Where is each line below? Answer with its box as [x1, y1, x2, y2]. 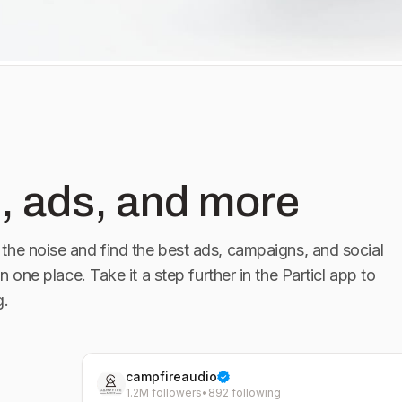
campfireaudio [125, 369, 217, 384]
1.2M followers [125, 386, 202, 399]
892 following [207, 386, 281, 399]
